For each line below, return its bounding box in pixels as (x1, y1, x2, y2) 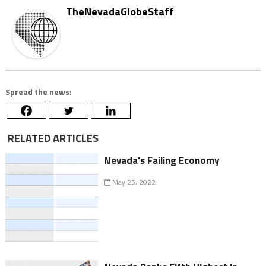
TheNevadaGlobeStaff (65, 4, 174, 20)
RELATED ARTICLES (5, 130, 99, 146)
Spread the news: (5, 85, 72, 98)
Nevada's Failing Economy (104, 153, 220, 168)
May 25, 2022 (110, 176, 156, 188)
